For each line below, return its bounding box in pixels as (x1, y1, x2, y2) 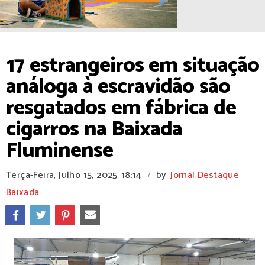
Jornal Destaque (170, 167, 239, 183)
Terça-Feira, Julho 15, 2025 (6, 167, 118, 183)
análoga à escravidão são (6, 69, 230, 104)
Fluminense (6, 133, 113, 168)
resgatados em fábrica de (6, 91, 236, 125)
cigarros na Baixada (6, 112, 182, 147)
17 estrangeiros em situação (6, 48, 259, 83)
